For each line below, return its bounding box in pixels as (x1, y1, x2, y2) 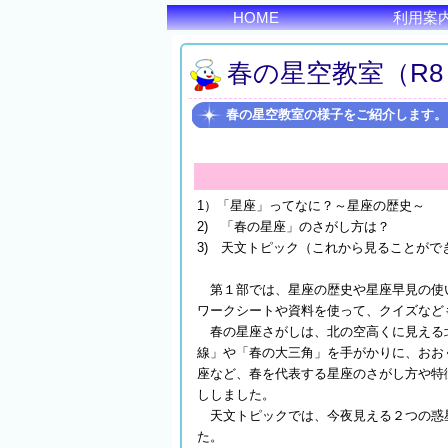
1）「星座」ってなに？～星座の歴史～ (197, 198, 425, 213)
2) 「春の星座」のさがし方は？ (197, 219, 390, 234)
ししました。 (197, 387, 275, 402)
